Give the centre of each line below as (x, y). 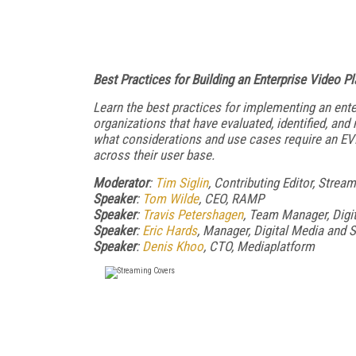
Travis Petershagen (193, 214)
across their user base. (154, 155)
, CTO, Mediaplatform (259, 246)
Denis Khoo (173, 246)
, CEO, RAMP (231, 198)
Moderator (121, 182)
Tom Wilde (170, 198)
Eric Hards (170, 230)
